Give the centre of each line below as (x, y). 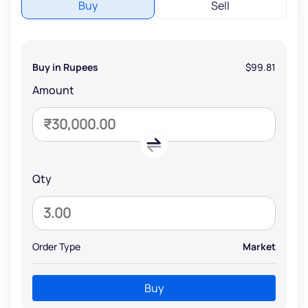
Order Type (56, 246)
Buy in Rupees (65, 67)
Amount (53, 90)
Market (259, 246)
